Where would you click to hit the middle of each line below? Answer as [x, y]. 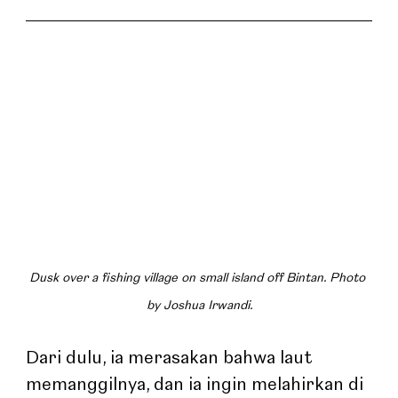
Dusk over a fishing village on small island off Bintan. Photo [199, 278]
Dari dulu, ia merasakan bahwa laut [172, 358]
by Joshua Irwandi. [199, 305]
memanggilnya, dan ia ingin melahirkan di [197, 385]
